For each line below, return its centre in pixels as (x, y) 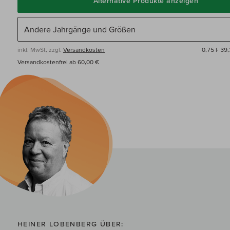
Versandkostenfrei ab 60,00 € (58, 62)
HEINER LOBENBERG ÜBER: (71, 224)
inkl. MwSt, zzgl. (40, 50)
